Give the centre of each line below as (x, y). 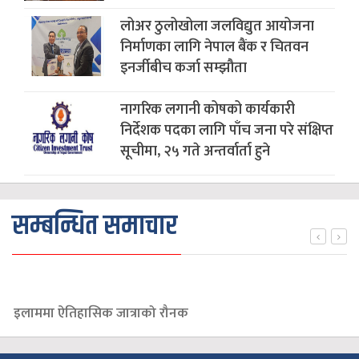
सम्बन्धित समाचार (95, 226)
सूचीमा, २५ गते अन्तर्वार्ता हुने (195, 151)
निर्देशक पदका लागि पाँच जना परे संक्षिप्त (227, 130)
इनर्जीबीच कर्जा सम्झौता (184, 68)
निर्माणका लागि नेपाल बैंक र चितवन (214, 47)
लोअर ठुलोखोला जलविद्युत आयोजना (217, 26)
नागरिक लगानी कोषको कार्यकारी (208, 109)
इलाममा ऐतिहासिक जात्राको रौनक (101, 313)
